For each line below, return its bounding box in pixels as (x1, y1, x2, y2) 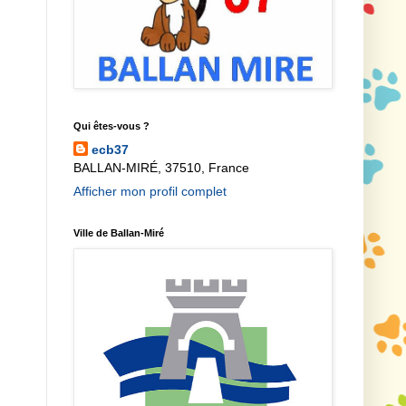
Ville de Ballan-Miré (73, 227, 164, 238)
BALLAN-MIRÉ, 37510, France (73, 159, 249, 175)
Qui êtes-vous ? (73, 120, 150, 131)
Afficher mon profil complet (73, 183, 227, 198)
